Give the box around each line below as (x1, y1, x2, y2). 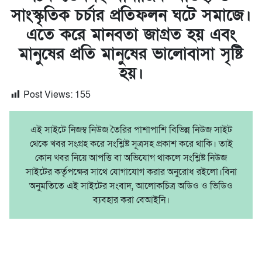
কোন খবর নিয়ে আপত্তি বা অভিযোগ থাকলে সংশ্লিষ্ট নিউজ (35, 151, 227, 164)
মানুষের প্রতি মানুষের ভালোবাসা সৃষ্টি (19, 43, 243, 65)
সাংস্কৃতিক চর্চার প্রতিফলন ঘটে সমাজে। (11, 4, 251, 26)
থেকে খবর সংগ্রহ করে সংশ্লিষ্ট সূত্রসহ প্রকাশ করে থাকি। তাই (29, 137, 233, 150)
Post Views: (23, 88, 73, 101)
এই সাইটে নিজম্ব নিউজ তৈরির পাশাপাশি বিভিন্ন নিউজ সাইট (30, 123, 232, 136)
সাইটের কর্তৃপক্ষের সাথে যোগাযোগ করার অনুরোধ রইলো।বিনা (25, 165, 237, 178)
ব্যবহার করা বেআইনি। (92, 193, 170, 206)
